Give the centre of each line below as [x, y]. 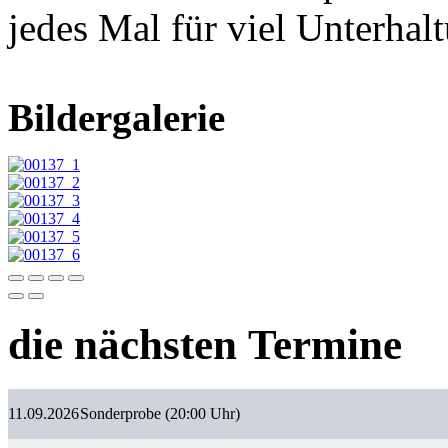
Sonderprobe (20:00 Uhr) [160, 413]
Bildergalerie [116, 117]
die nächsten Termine [205, 344]
